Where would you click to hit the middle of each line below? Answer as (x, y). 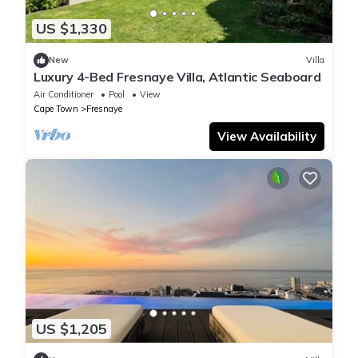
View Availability (267, 136)
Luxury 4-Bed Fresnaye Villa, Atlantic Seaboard (177, 76)
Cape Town (56, 108)
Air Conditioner (64, 94)
